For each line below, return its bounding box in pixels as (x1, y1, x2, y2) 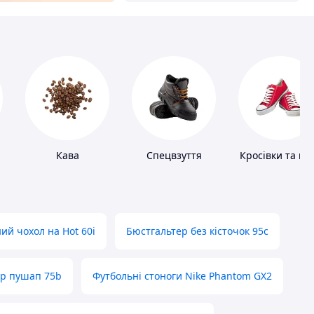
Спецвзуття (146, 149, 202, 163)
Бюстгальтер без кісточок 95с (126, 224, 268, 238)
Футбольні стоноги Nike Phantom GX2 (93, 269, 272, 283)
